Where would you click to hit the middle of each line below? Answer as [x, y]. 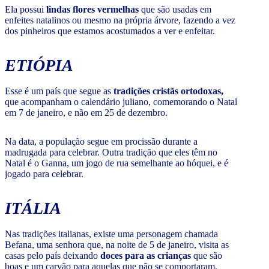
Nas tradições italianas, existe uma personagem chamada [111, 234]
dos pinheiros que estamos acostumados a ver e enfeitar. [110, 31]
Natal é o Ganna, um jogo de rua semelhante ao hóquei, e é [116, 163]
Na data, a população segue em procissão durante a [101, 142]
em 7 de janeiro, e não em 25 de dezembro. [86, 113]
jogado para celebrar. [44, 174]
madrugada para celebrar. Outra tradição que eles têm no [111, 153]
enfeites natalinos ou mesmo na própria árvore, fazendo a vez [120, 20]
